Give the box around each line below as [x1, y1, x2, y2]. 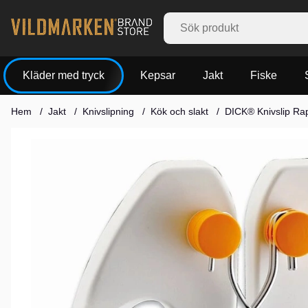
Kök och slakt [151, 106, 208, 118]
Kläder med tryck [23, 69, 104, 81]
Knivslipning [82, 106, 134, 118]
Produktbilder [11, 128, 76, 140]
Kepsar [140, 69, 175, 82]
